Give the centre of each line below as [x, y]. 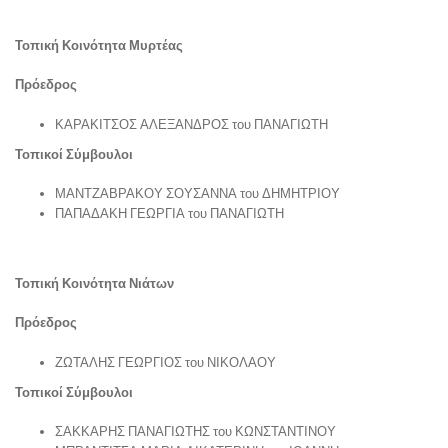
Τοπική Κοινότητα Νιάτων [94, 282]
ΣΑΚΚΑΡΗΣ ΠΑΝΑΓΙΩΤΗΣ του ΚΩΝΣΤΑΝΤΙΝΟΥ [195, 431]
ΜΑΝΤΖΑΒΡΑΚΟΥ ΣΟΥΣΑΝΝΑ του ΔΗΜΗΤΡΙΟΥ [197, 193]
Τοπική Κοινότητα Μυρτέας [99, 44]
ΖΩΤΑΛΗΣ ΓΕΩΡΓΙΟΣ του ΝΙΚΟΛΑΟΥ [165, 361]
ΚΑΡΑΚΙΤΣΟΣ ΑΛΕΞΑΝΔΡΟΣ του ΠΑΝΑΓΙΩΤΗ [191, 123]
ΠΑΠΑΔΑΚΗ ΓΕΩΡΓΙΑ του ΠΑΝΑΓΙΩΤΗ [169, 213]
